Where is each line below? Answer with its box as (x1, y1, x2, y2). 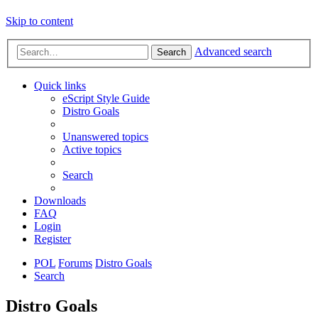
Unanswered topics (62, 131, 148, 143)
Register (34, 233, 71, 246)
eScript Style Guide (62, 92, 150, 105)
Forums (58, 257, 92, 270)
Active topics (62, 143, 121, 156)
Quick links (34, 79, 86, 92)
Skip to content (6, 15, 73, 28)
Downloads (34, 194, 86, 207)
